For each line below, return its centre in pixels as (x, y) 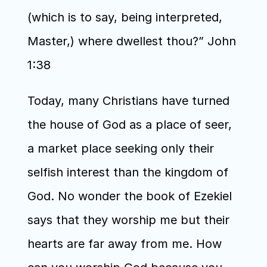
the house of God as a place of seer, (129, 125)
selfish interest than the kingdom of (128, 172)
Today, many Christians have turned (128, 101)
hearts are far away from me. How (124, 244)
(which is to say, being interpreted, (125, 17)
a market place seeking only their (120, 148)
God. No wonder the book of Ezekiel (129, 196)
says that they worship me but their (128, 220)
